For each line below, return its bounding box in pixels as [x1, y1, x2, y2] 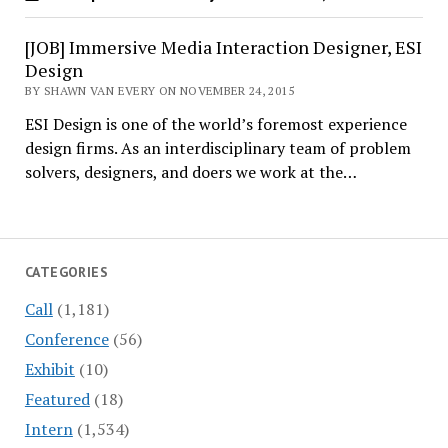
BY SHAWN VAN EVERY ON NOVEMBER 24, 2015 [24, 83, 294, 98]
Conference [24, 327, 109, 350]
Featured [24, 387, 90, 410]
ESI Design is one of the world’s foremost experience [24, 113, 407, 135]
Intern [24, 417, 73, 440]
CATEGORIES [24, 263, 109, 281]
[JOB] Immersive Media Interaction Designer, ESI [24, 35, 422, 59]
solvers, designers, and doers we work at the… [24, 161, 357, 183]
